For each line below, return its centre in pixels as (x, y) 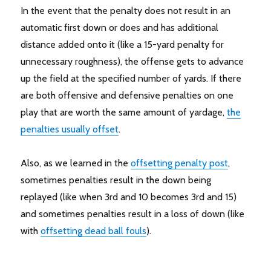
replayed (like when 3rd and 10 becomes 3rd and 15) (129, 197)
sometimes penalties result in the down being (116, 180)
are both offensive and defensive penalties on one (127, 96)
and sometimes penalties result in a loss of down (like (133, 214)
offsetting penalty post (180, 163)
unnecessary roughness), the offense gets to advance (132, 62)
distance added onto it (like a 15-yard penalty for (122, 45)
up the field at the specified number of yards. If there (131, 79)
